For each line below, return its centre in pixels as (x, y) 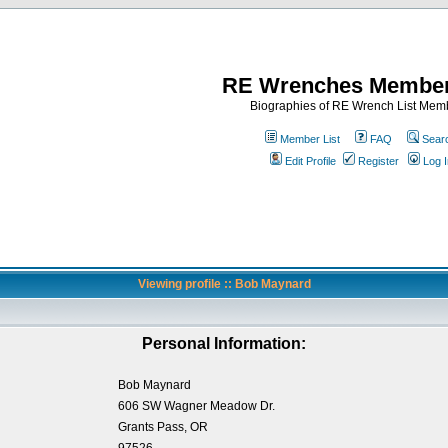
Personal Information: (224, 343)
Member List (310, 139)
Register (378, 161)
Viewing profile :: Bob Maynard (224, 284)
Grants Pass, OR (162, 427)
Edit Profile (310, 161)
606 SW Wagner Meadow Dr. (196, 406)
